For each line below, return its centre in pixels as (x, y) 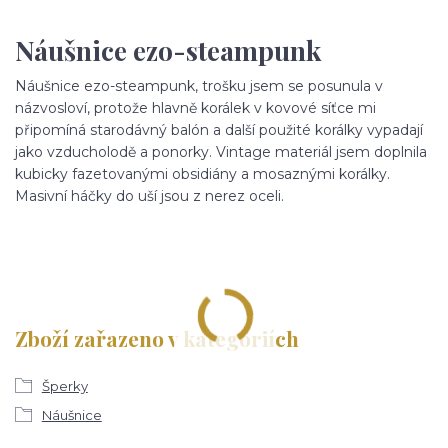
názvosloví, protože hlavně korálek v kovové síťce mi (195, 107)
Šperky (64, 386)
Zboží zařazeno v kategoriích (157, 337)
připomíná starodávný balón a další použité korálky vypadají (219, 129)
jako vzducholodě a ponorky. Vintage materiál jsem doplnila (221, 151)
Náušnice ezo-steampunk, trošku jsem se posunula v (199, 85)
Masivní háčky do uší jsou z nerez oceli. (149, 195)
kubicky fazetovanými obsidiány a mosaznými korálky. (202, 173)
